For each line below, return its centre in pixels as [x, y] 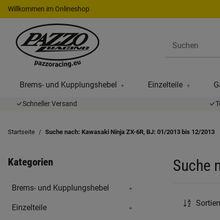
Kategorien [30, 162]
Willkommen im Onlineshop [49, 9]
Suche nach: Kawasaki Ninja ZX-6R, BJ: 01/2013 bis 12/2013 [130, 132]
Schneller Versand [50, 104]
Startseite [21, 132]
